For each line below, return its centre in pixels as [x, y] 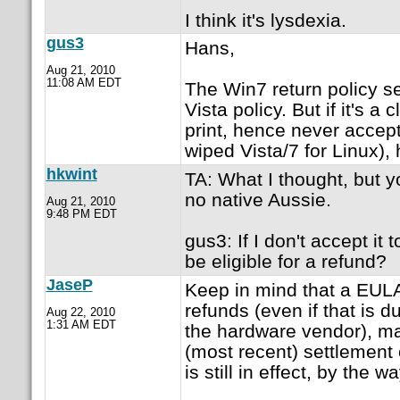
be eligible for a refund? [285, 262]
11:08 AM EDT [83, 83]
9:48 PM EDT [81, 214]
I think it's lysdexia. [265, 20]
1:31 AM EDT [81, 325]
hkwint [71, 175]
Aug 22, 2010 [80, 312]
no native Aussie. [258, 200]
